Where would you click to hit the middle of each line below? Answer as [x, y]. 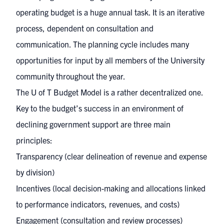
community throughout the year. [71, 76]
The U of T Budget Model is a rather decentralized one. [109, 92]
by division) [35, 172]
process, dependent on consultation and [85, 28]
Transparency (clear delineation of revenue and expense [111, 156]
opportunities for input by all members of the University [110, 60]
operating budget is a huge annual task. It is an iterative [110, 12]
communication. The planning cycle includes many [102, 44]
